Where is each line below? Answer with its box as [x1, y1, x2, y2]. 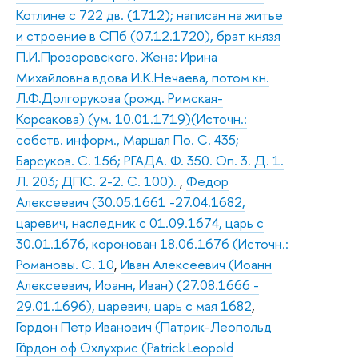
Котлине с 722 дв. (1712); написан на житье [16, 5, 283, 24]
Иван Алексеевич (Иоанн [121, 254, 272, 273]
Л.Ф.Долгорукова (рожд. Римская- [16, 88, 223, 107]
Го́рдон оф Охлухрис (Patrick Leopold [16, 337, 233, 356]
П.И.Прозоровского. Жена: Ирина [16, 46, 217, 66]
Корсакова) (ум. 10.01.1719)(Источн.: [16, 109, 247, 128]
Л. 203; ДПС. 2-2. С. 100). [16, 171, 180, 190]
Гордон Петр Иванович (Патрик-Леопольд [16, 316, 272, 336]
